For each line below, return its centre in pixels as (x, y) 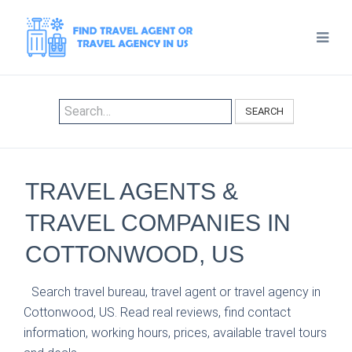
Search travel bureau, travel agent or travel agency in (176, 292)
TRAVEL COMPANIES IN (158, 223)
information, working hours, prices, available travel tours (175, 333)
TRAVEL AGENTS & (132, 191)
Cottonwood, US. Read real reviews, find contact (157, 312)
